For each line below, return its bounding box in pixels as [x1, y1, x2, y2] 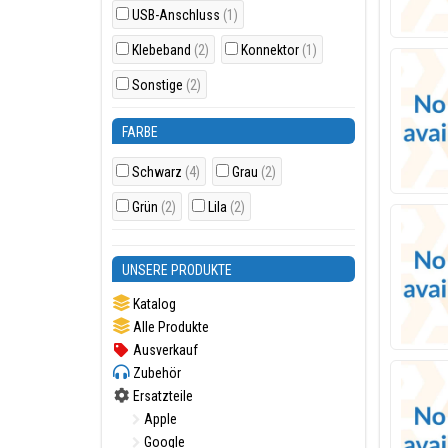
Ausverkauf [130, 342, 198, 358]
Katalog [130, 296, 176, 312]
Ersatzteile [130, 388, 193, 404]
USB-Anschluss [132, 7, 223, 23]
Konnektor [241, 42, 302, 58]
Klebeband [132, 42, 194, 58]
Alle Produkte [130, 319, 209, 335]
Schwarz [132, 164, 185, 180]
